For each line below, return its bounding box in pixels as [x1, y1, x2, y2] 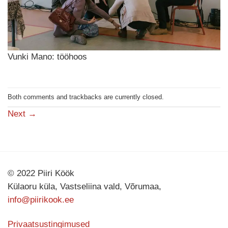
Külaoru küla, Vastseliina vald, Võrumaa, [8, 182, 161, 192]
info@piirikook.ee [8, 195, 74, 205]
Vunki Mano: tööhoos [8, 52, 87, 62]
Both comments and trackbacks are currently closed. [8, 93, 164, 101]
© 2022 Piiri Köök [8, 168, 74, 179]
